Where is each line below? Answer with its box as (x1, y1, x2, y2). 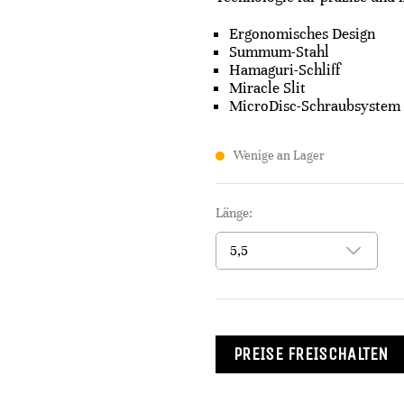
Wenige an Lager (234, 148, 325, 163)
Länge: (216, 205, 252, 221)
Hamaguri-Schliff (229, 60, 340, 79)
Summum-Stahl (229, 42, 329, 61)
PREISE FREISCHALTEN (234, 344, 389, 364)
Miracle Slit (229, 78, 306, 97)
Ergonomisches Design (229, 24, 375, 43)
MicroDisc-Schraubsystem (229, 96, 400, 115)
